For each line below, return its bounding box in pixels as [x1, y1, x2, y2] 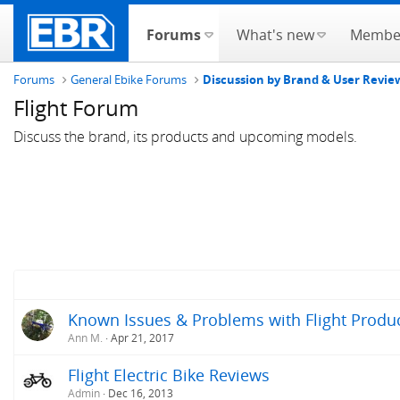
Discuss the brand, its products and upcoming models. [13, 127, 357, 146]
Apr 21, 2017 [111, 330, 174, 346]
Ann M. [68, 330, 103, 346]
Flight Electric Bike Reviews [68, 364, 270, 386]
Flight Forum [13, 93, 138, 122]
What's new [236, 25, 314, 45]
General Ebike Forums [71, 71, 187, 87]
